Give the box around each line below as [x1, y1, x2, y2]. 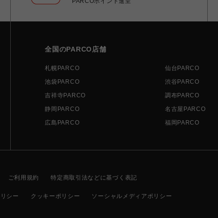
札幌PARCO [45, 64, 80, 72]
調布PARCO [164, 91, 200, 99]
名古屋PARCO [164, 105, 206, 112]
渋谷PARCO [164, 78, 200, 85]
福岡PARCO [164, 119, 200, 126]
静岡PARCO [45, 105, 80, 112]
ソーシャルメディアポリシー [91, 192, 172, 200]
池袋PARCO [45, 78, 80, 85]
